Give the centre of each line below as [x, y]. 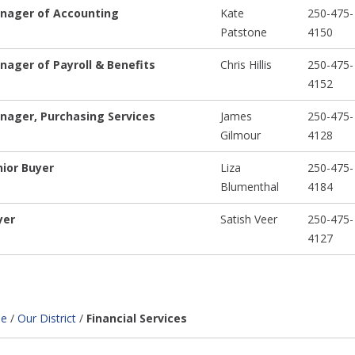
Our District [46, 319]
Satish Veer [248, 219]
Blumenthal [249, 187]
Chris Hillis [246, 65]
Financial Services [136, 319]
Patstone [243, 32]
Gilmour [240, 136]
